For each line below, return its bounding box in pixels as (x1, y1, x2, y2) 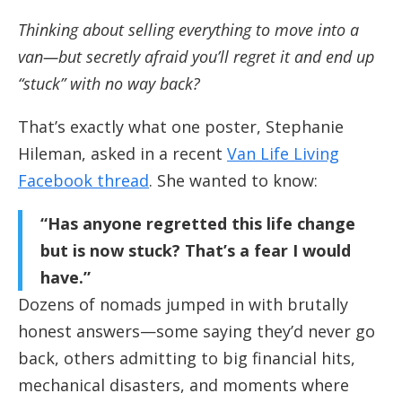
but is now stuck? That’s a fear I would (40, 240, 351, 262)
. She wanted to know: (149, 170, 318, 192)
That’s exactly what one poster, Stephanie (18, 116, 344, 138)
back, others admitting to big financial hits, (18, 347, 355, 370)
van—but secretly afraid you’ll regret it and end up (18, 46, 374, 68)
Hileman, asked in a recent (18, 143, 227, 165)
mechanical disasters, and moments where (18, 374, 349, 397)
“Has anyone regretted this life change (40, 213, 355, 235)
